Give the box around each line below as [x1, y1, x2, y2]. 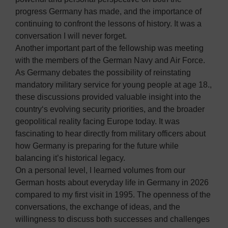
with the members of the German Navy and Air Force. [15, 56, 205, 65]
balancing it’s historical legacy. [15, 154, 125, 163]
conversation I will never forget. [15, 32, 127, 41]
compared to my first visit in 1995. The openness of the [15, 190, 211, 199]
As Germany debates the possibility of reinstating [15, 68, 191, 77]
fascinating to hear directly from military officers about [15, 129, 206, 138]
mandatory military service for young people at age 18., [15, 80, 212, 90]
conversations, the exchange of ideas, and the [15, 203, 180, 212]
